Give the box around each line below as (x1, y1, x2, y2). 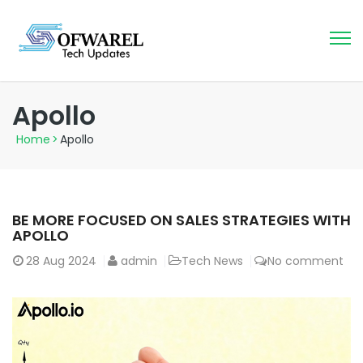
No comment (267, 253, 344, 270)
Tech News (181, 253, 243, 270)
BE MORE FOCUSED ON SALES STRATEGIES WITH (12, 210, 351, 231)
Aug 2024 (43, 253, 96, 270)
